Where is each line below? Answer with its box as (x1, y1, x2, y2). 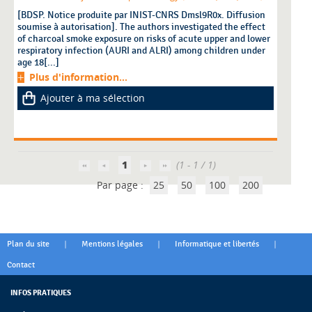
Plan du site (7, 239, 49, 249)
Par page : (97, 178, 147, 192)
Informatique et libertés (175, 239, 259, 249)
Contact (7, 260, 35, 270)
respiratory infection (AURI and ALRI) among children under (17, 45, 265, 57)
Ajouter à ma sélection (40, 91, 145, 105)
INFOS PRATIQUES (10, 288, 71, 298)
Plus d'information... (29, 70, 127, 84)
